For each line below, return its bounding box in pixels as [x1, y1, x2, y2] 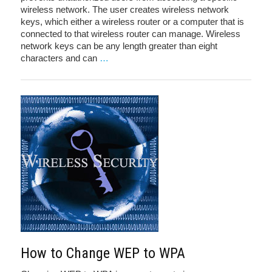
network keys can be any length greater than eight [21, 41, 217, 52]
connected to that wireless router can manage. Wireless [21, 29, 240, 39]
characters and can [21, 53, 100, 64]
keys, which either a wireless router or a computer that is [21, 16, 244, 27]
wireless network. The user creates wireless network [21, 4, 229, 15]
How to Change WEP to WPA [21, 245, 185, 262]
